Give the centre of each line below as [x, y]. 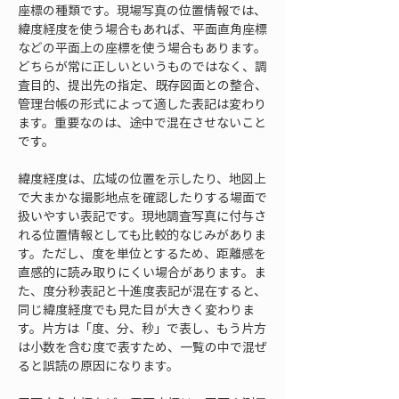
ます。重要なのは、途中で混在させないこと [142, 122]
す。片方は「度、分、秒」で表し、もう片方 [142, 328]
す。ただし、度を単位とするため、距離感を [142, 253]
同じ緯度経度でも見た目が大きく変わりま [136, 309]
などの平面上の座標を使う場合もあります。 [142, 47]
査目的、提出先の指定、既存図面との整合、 [142, 85]
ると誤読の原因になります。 [98, 365]
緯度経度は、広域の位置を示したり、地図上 [142, 178]
